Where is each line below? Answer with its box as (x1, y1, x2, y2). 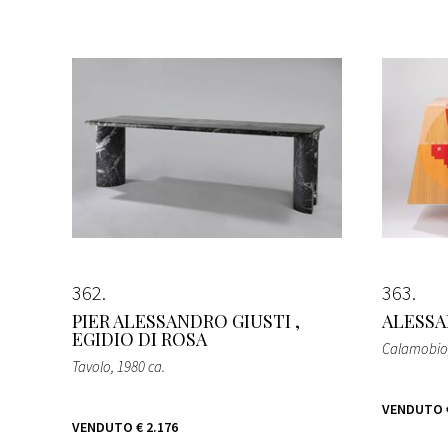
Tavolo (72, 356, 111, 376)
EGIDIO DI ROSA (72, 326, 207, 351)
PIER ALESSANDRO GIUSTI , (72, 308, 300, 333)
